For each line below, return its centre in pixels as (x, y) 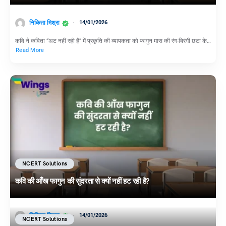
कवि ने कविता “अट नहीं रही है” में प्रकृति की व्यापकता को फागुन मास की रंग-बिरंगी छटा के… (113, 41)
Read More (30, 50)
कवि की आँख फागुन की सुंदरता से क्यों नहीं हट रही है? (82, 181)
